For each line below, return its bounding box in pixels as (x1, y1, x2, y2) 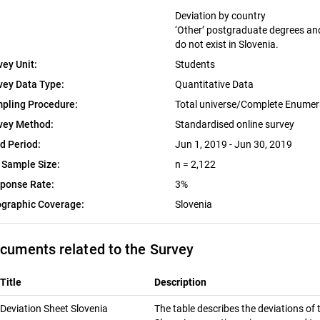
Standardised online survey (174, 119, 296, 131)
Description (154, 276, 206, 289)
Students (174, 59, 217, 71)
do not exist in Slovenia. (174, 39, 279, 51)
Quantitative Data (174, 79, 256, 91)
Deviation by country (174, 10, 266, 22)
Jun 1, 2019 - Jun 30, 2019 (174, 139, 292, 151)
